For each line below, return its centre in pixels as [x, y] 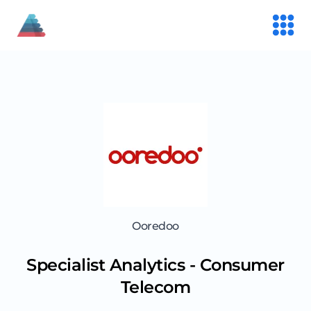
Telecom [155, 287]
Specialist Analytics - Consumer [155, 265]
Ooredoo [155, 226]
